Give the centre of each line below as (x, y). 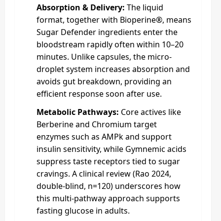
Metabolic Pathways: (78, 112)
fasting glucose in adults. (83, 211)
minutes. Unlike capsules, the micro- (104, 57)
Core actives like (150, 112)
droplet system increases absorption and (113, 69)
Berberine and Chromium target (97, 124)
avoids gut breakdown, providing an (104, 81)
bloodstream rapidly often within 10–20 (110, 44)
